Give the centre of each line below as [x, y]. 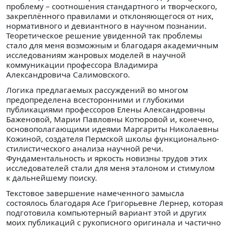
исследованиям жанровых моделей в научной [96, 55]
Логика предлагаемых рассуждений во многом [97, 90]
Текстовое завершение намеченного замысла [95, 193]
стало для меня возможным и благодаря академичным [112, 45]
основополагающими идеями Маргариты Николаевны [112, 129]
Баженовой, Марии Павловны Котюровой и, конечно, [110, 119]
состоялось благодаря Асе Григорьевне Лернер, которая [114, 203]
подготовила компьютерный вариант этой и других [106, 213]
